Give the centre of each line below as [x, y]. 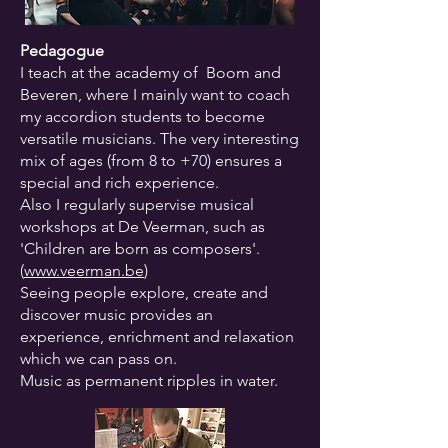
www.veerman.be [84, 270]
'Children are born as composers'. [140, 248]
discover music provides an [116, 314]
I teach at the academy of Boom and [150, 72]
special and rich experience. [121, 182]
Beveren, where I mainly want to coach [155, 94]
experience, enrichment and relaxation [157, 336]
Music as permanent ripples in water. [149, 380]
